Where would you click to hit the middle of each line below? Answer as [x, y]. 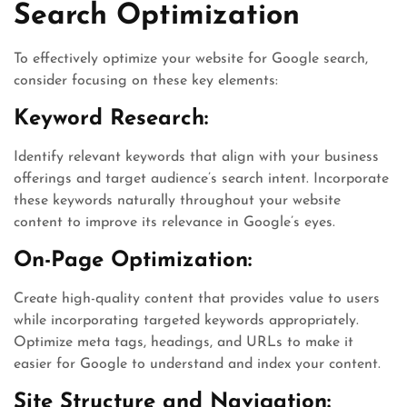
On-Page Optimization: [133, 261]
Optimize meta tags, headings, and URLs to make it [184, 342]
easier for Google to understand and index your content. [197, 364]
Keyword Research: [111, 119]
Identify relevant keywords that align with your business [196, 157]
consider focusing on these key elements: [146, 81]
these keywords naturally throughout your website [177, 201]
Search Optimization [157, 16]
